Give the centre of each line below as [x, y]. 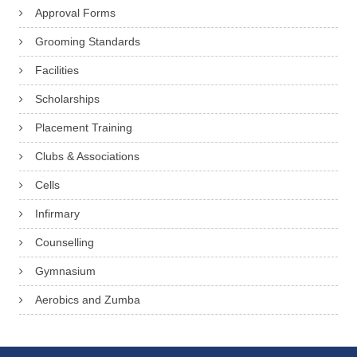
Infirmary [57, 214]
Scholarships [67, 99]
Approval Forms [75, 13]
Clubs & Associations [87, 157]
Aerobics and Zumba [88, 300]
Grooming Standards [88, 42]
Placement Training [84, 128]
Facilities [57, 71]
